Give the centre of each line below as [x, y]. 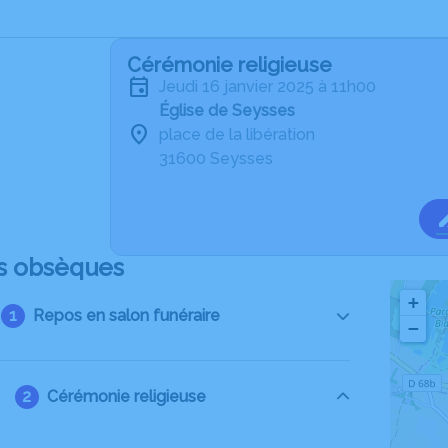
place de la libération [237, 134]
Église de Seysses [227, 110]
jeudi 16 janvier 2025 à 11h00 [271, 86]
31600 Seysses [216, 158]
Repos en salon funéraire [126, 315]
